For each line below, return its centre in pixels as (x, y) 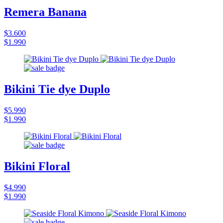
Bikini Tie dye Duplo (57, 89)
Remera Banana (45, 12)
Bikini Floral (37, 167)
